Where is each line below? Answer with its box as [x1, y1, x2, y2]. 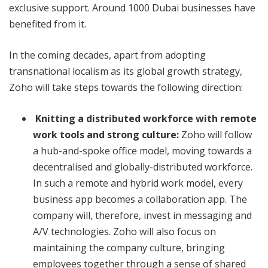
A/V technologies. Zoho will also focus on [33, 224, 216, 238]
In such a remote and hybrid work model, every [33, 176, 243, 190]
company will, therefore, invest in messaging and [33, 208, 252, 222]
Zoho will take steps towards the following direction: [9, 80, 243, 94]
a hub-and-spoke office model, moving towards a [33, 144, 252, 157]
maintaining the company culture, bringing [33, 240, 225, 254]
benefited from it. [9, 17, 86, 31]
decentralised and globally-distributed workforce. [33, 160, 252, 173]
